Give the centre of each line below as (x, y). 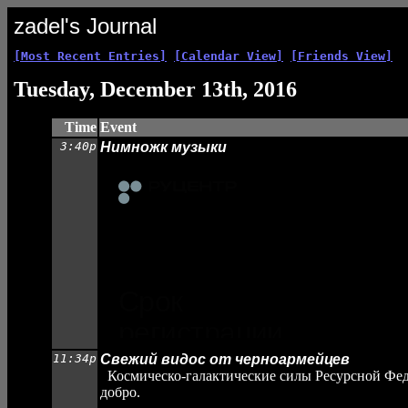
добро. (120, 392)
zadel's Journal (85, 26)
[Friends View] (342, 56)
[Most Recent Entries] (90, 56)
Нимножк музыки (163, 147)
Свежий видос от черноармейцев (225, 359)
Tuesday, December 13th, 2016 (155, 89)
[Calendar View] (229, 56)
